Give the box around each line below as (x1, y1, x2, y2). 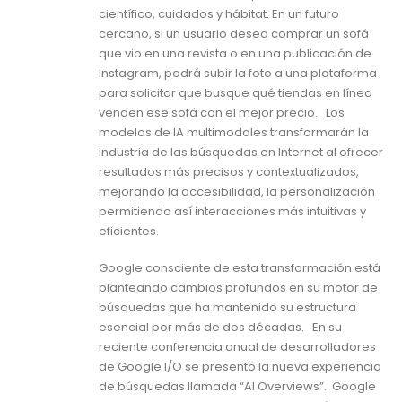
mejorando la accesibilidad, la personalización (99, 183, 375, 201)
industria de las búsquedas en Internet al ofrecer (99, 144, 383, 162)
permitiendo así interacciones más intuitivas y (99, 203, 366, 221)
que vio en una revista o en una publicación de (99, 45, 371, 63)
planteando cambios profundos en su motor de (99, 278, 378, 296)
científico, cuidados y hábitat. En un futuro (99, 5, 339, 23)
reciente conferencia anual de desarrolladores (99, 337, 376, 355)
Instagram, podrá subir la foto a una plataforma (99, 65, 377, 83)
